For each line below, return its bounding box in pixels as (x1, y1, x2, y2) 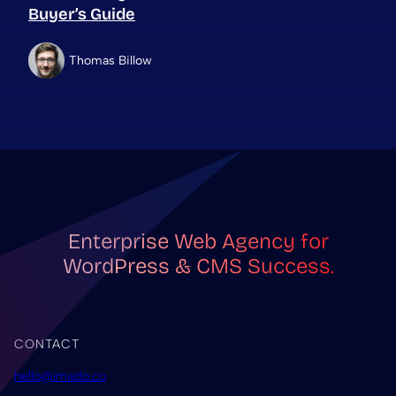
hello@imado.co (14, 367, 106, 384)
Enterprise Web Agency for (67, 229, 329, 255)
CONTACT (14, 337, 80, 353)
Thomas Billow (69, 52, 152, 68)
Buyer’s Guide (28, 4, 135, 25)
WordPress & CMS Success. (62, 254, 334, 279)
